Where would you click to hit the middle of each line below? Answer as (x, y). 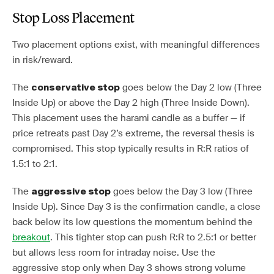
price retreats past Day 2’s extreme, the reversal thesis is (133, 133)
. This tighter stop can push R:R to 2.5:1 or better (153, 237)
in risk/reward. (43, 60)
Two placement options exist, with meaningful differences (136, 45)
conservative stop (76, 88)
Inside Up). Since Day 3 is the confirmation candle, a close (136, 207)
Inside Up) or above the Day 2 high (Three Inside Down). (131, 103)
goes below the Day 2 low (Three (191, 87)
